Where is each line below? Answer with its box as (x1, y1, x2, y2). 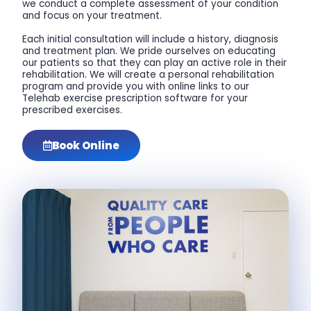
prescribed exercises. (22, 103, 123, 117)
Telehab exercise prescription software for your (22, 92, 249, 106)
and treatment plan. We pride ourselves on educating (22, 44, 276, 58)
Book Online (52, 138, 120, 153)
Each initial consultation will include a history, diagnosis (22, 33, 279, 47)
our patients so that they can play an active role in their (22, 56, 287, 70)
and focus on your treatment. (22, 9, 162, 23)
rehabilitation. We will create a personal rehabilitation (22, 68, 275, 82)
